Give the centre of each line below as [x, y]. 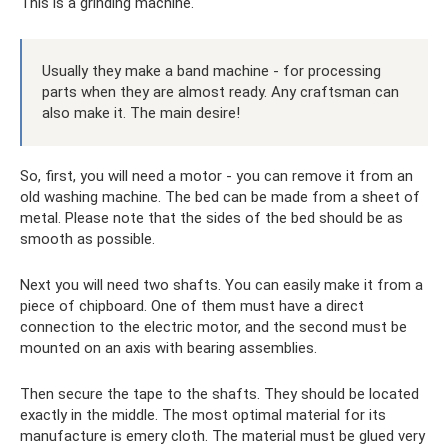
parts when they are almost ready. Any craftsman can [220, 91]
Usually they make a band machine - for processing [211, 70]
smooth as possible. [87, 238]
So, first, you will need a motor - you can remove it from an [216, 175]
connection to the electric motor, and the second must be [213, 326]
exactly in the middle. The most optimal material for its [203, 414]
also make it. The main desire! [141, 112]
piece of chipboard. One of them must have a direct [192, 305]
